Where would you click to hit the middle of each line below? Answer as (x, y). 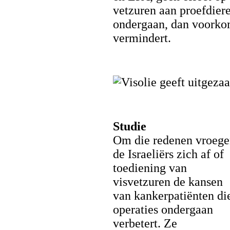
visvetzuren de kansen (168, 182)
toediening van (150, 168)
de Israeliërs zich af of (168, 154)
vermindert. (142, 38)
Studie (130, 126)
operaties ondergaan (163, 209)
